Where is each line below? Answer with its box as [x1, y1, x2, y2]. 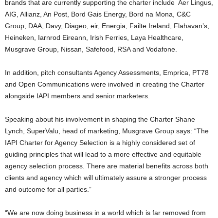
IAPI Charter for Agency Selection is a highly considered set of [5, 139, 195, 147]
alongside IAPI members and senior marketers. [5, 92, 150, 100]
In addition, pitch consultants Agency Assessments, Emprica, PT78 [5, 69, 209, 77]
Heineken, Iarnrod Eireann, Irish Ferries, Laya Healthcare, [5, 34, 183, 42]
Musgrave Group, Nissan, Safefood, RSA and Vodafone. [5, 45, 177, 54]
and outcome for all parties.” [5, 185, 91, 194]
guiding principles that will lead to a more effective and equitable [5, 150, 201, 159]
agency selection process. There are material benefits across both [5, 162, 208, 170]
